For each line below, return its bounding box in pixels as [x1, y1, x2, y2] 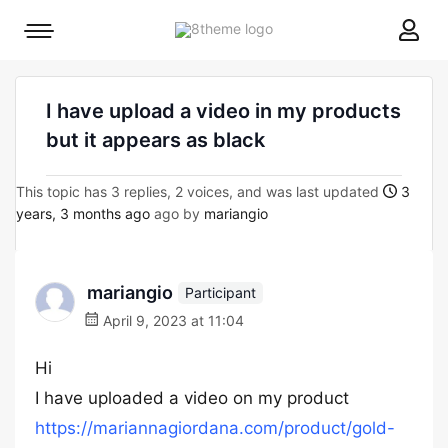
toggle [38, 55, 80, 72]
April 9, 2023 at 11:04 [99, 312, 244, 329]
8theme [272, 19, 322, 36]
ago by [150, 205, 204, 222]
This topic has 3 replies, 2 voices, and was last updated [16, 183, 383, 200]
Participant [185, 283, 256, 301]
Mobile [38, 27, 81, 44]
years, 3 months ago [16, 205, 150, 222]
